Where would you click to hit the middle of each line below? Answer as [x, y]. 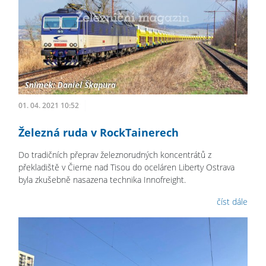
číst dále [232, 201]
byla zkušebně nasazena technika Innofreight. [102, 179]
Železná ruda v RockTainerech [99, 132]
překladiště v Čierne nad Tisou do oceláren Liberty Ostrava [126, 167]
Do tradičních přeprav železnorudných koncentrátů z [115, 154]
